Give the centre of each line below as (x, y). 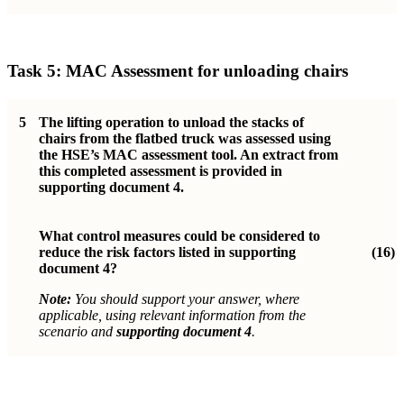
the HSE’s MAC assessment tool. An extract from (188, 155)
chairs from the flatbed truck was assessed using (185, 139)
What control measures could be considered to (179, 236)
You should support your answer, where (185, 299)
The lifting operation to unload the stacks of (171, 123)
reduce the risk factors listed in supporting (167, 252)
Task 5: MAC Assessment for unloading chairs (178, 71)
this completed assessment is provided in (161, 171)
